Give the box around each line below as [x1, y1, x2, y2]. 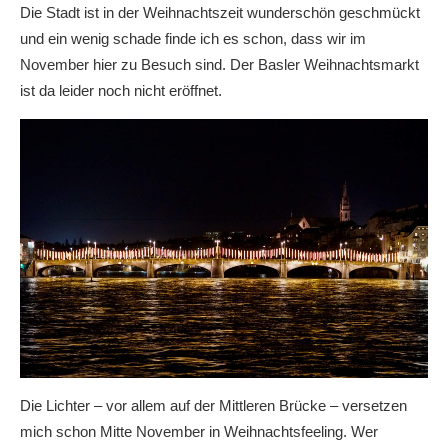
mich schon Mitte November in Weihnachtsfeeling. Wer [20, 422, 378, 440]
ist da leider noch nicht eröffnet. [20, 82, 222, 99]
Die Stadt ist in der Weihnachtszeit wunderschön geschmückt [20, 4, 420, 21]
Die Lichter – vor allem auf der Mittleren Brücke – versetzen [20, 396, 407, 414]
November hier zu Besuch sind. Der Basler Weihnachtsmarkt [20, 56, 419, 73]
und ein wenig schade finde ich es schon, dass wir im [20, 30, 366, 47]
